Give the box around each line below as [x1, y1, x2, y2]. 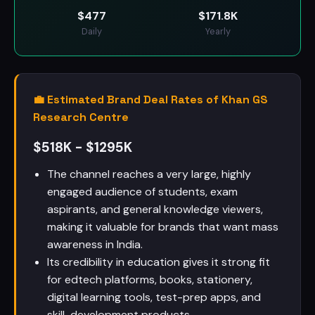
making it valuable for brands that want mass [47, 219, 278, 234]
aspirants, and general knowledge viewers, [47, 202, 263, 217]
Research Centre [33, 110, 129, 124]
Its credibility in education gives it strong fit [47, 255, 270, 269]
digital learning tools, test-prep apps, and [47, 290, 261, 304]
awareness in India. [47, 237, 143, 252]
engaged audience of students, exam [47, 184, 238, 199]
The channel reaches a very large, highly [47, 167, 251, 181]
